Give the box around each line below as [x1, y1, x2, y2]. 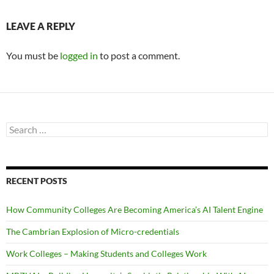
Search [6, 122, 31, 133]
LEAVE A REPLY [6, 20, 75, 32]
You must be [6, 50, 60, 62]
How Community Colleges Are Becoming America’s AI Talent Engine [6, 204, 263, 215]
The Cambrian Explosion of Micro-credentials [6, 226, 179, 237]
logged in [60, 50, 98, 62]
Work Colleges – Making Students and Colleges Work [6, 248, 207, 259]
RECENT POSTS [6, 176, 67, 187]
